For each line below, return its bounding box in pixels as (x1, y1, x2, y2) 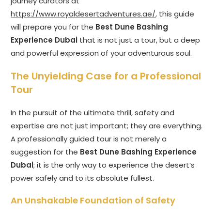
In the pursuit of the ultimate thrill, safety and (11, 108, 175, 118)
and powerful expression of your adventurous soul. (11, 48, 192, 59)
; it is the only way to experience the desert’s (33, 160, 195, 170)
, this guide (155, 9, 195, 19)
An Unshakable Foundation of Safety (11, 194, 176, 207)
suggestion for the (11, 147, 80, 157)
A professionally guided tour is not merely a (11, 134, 167, 144)
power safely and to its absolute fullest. (11, 173, 155, 184)
